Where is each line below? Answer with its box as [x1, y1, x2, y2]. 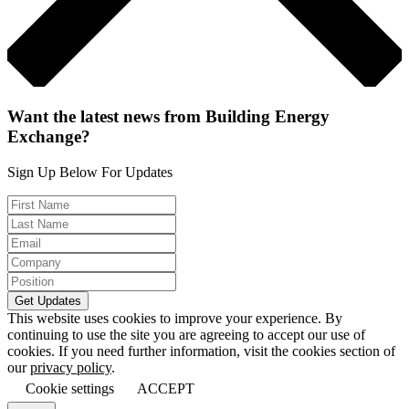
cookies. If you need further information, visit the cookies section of [7, 343, 395, 360]
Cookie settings [26, 381, 114, 397]
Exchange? [7, 127, 90, 147]
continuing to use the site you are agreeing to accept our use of [7, 327, 365, 343]
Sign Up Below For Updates [7, 164, 173, 181]
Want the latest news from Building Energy [7, 107, 330, 127]
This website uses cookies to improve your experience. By [7, 310, 342, 327]
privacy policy [30, 360, 111, 376]
